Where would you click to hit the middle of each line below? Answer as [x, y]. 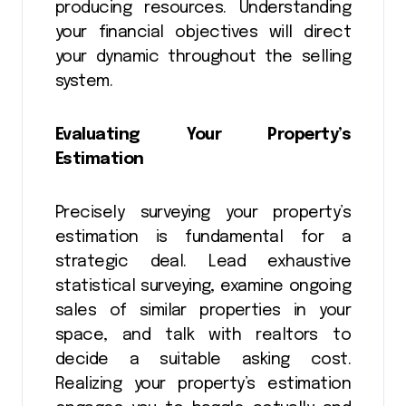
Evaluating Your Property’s [203, 135]
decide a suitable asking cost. [203, 360]
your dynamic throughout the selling [203, 58]
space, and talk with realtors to [203, 336]
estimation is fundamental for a [203, 238]
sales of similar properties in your [203, 311]
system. [84, 82]
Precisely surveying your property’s [203, 213]
